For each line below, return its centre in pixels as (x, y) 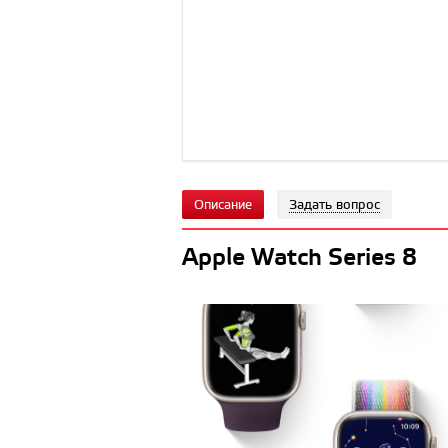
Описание (223, 205)
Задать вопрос (334, 205)
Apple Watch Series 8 (299, 258)
